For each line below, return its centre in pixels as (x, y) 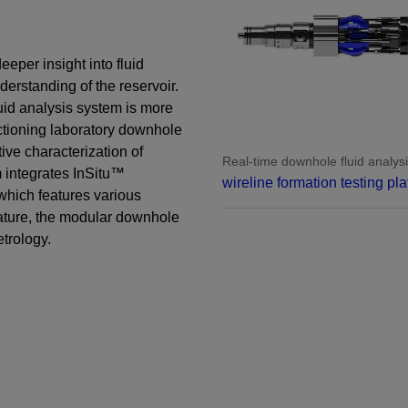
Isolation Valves (266, 53)
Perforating (250, 24)
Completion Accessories (293, 82)
